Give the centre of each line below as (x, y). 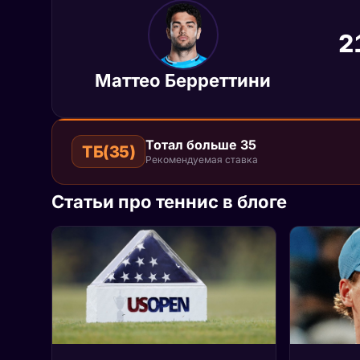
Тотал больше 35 (201, 144)
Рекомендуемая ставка (202, 159)
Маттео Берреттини (183, 80)
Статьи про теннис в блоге (169, 202)
